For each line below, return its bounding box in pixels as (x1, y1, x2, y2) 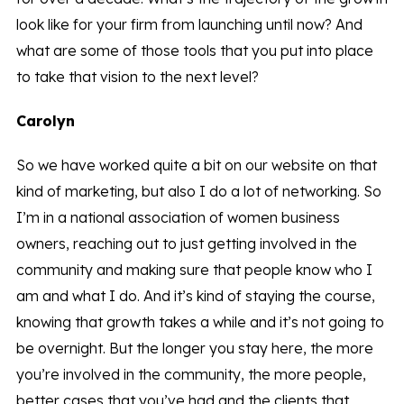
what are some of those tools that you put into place (15, 41, 373, 60)
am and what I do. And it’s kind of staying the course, (15, 287, 375, 306)
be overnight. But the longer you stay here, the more (15, 339, 373, 358)
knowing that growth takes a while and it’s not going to (15, 313, 384, 332)
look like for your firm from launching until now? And (15, 15, 363, 34)
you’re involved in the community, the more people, (15, 365, 366, 384)
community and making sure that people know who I (15, 261, 372, 280)
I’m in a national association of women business (15, 208, 340, 227)
